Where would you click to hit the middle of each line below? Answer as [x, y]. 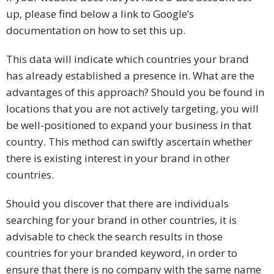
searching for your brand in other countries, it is [121, 220]
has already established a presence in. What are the [130, 76]
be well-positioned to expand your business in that [129, 125]
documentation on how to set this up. [96, 31]
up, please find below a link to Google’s [100, 14]
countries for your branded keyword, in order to [122, 253]
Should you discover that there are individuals [117, 204]
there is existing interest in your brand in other [118, 158]
